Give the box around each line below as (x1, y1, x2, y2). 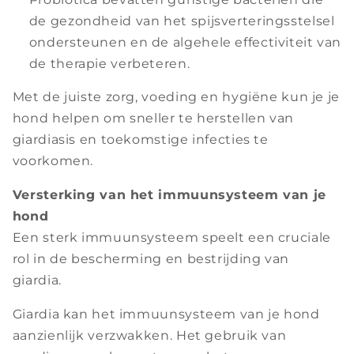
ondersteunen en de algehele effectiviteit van (28, 34, 342, 50)
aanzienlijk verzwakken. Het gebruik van (12, 327, 287, 343)
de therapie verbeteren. (28, 55, 190, 71)
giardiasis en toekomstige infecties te (12, 132, 269, 148)
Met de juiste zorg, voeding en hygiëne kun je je (12, 89, 340, 105)
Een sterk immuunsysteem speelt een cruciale (12, 230, 331, 246)
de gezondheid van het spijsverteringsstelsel (28, 13, 335, 28)
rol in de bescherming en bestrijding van (12, 251, 289, 267)
